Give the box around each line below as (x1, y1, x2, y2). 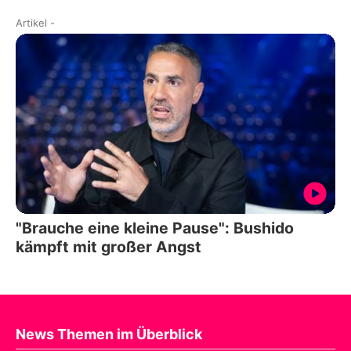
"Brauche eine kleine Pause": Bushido (16, 218, 294, 237)
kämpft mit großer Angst (16, 237, 201, 256)
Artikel (16, 16, 47, 30)
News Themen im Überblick (16, 325, 202, 342)
